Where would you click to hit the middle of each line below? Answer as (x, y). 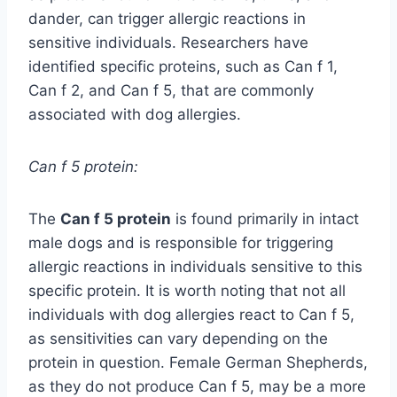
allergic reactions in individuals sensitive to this (195, 267)
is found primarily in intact (265, 219)
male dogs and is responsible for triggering (181, 243)
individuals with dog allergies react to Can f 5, (191, 315)
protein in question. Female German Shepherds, (198, 363)
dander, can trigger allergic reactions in (167, 19)
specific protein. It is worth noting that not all (187, 291)
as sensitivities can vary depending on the (178, 339)
